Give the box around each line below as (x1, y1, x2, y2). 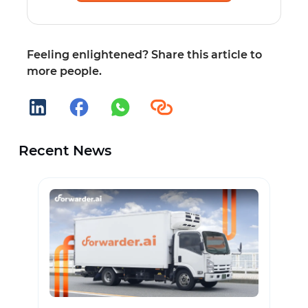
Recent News (18, 142, 111, 159)
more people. (26, 64, 102, 78)
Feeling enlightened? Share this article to (26, 47, 262, 61)
